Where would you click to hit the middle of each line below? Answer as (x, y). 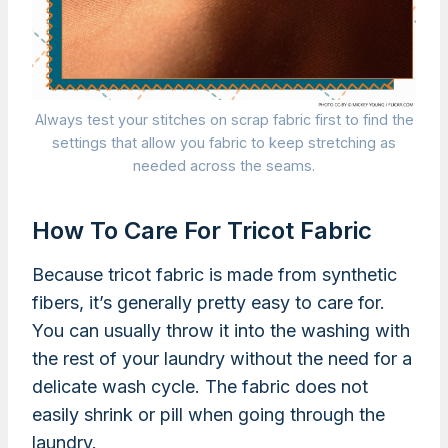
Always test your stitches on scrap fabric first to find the (224, 120)
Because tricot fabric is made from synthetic (214, 275)
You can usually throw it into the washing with (221, 331)
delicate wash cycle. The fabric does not (200, 387)
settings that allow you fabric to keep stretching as (224, 143)
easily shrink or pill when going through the (208, 415)
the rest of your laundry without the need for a (222, 359)
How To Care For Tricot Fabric (202, 231)
